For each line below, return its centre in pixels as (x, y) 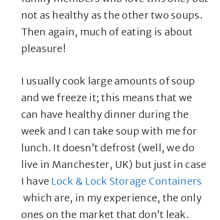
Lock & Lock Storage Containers (127, 181)
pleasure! (43, 49)
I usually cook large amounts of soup (108, 81)
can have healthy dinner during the (105, 114)
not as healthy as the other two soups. (112, 15)
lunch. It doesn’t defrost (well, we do (108, 148)
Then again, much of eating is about (107, 32)
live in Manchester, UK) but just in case (114, 165)
